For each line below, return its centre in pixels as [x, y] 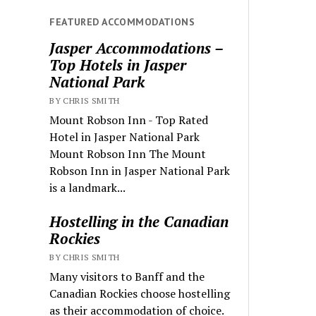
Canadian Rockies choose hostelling [140, 294]
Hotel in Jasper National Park [125, 137]
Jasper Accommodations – [136, 48]
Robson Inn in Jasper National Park [140, 171]
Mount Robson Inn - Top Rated [129, 120]
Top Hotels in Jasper [118, 65]
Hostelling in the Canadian [139, 222]
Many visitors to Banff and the [127, 277]
